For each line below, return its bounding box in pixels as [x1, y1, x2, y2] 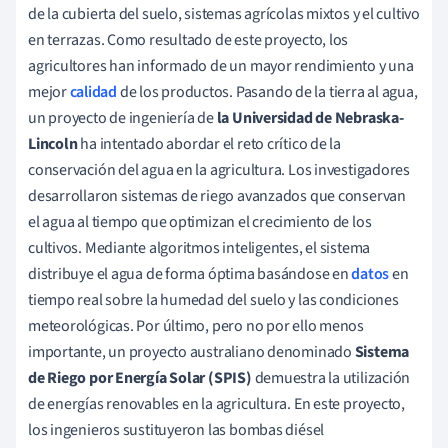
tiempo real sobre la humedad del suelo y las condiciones [28, 288, 399, 311]
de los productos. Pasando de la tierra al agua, [117, 80, 418, 103]
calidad [69, 80, 118, 103]
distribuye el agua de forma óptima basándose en [28, 262, 352, 285]
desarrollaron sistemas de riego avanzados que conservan [28, 184, 406, 207]
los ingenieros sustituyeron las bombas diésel [28, 418, 325, 441]
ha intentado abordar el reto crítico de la [77, 132, 342, 155]
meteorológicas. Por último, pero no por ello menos [28, 314, 364, 337]
